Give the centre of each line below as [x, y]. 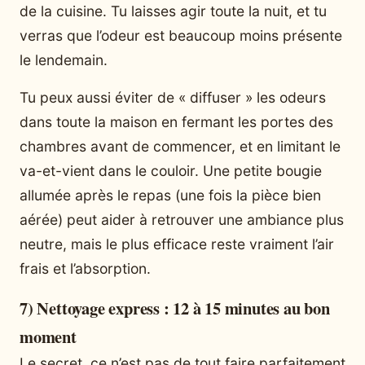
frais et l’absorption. [85, 268]
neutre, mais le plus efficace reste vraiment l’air [177, 244]
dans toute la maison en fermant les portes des [176, 121]
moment [48, 336]
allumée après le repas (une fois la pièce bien [170, 195]
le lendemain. [64, 59]
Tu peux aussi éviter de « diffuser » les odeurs [173, 97]
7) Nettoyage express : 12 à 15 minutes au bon [175, 308]
